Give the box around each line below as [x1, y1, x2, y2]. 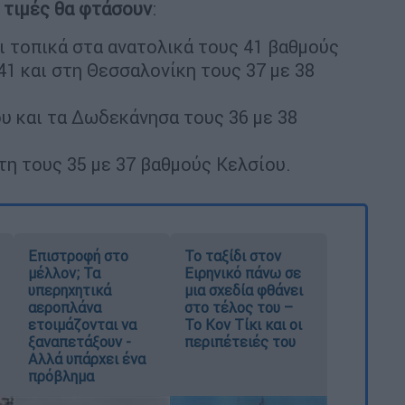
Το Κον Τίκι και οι [184, 316, 303, 334]
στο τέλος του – [184, 298, 294, 317]
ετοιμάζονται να [27, 316, 137, 334]
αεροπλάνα [27, 298, 101, 317]
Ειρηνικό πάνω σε [184, 264, 302, 283]
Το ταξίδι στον [184, 247, 282, 266]
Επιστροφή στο [27, 247, 128, 266]
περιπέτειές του [184, 333, 297, 352]
